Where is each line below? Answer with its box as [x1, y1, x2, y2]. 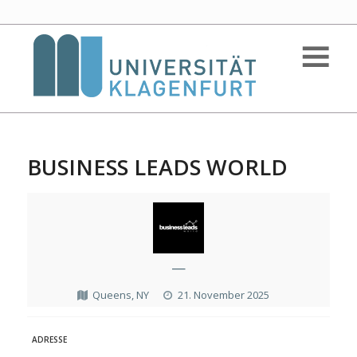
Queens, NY [92, 288, 150, 302]
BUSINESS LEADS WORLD [26, 152, 288, 182]
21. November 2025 [178, 288, 270, 302]
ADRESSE [31, 333, 67, 345]
